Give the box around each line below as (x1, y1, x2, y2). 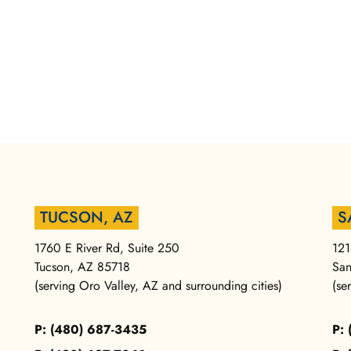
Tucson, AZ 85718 (34, 258, 130, 277)
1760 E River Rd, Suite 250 (34, 239, 179, 258)
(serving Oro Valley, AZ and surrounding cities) (34, 277, 282, 295)
